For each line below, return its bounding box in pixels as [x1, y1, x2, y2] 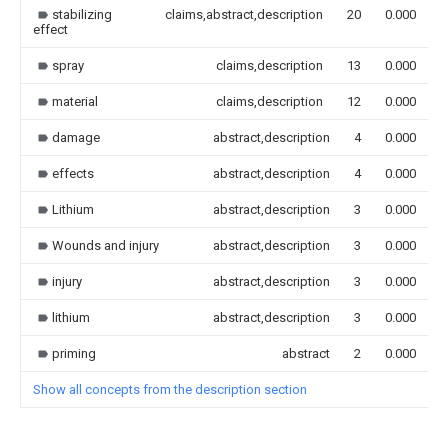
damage [52, 129, 100, 145]
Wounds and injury [52, 237, 159, 253]
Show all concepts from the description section [33, 381, 307, 397]
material [52, 93, 98, 109]
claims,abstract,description [165, 6, 323, 22]
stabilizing [52, 6, 112, 22]
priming [52, 345, 96, 361]
